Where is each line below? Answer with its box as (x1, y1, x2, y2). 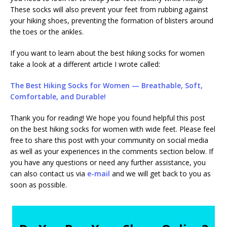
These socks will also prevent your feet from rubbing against (10, 5, 208, 15)
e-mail (87, 169, 110, 179)
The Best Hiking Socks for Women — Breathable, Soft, (10, 81, 203, 91)
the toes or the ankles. (10, 27, 84, 37)
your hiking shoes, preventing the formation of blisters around (10, 16, 213, 26)
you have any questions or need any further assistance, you (10, 158, 206, 168)
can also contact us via (10, 169, 87, 179)
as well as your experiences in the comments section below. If (10, 146, 213, 157)
